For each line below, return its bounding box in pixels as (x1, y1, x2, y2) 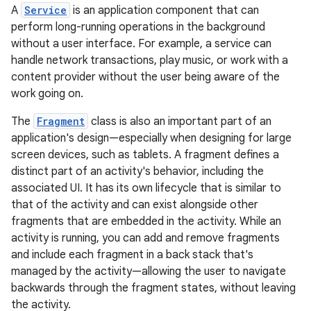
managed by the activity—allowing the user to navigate (11, 264, 286, 278)
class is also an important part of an (88, 115, 271, 128)
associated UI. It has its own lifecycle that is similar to (11, 181, 281, 195)
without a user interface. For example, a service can (11, 37, 271, 51)
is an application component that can (70, 3, 259, 17)
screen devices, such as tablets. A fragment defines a (11, 148, 279, 162)
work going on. (11, 87, 83, 101)
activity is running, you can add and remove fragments (11, 231, 280, 245)
